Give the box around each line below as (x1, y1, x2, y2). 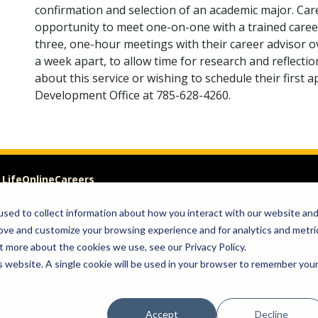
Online (22, 172, 55, 186)
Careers (55, 172, 94, 186)
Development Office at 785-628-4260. (34, 87, 231, 103)
